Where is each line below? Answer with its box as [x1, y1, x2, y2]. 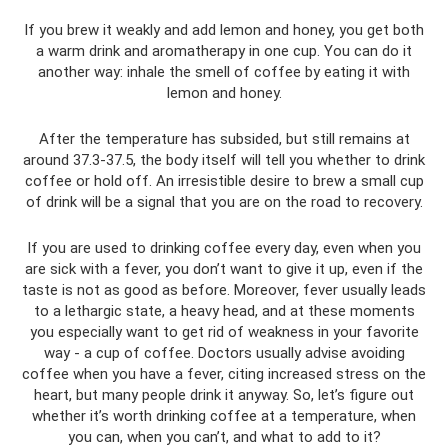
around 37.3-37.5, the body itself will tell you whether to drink [23, 150, 425, 169]
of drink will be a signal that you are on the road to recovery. [25, 192, 423, 211]
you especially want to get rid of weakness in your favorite [29, 322, 419, 341]
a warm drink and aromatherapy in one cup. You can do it [36, 41, 412, 60]
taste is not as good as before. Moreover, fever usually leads [22, 280, 426, 299]
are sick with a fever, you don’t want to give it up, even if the [25, 259, 423, 278]
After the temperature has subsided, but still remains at [38, 129, 410, 148]
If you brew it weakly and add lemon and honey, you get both [24, 20, 424, 39]
